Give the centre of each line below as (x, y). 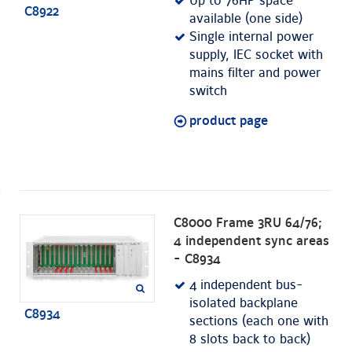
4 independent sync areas (252, 242)
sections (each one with (259, 322)
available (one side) (246, 19)
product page (229, 121)
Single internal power (252, 37)
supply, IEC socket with (257, 55)
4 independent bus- (247, 286)
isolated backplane (244, 304)
